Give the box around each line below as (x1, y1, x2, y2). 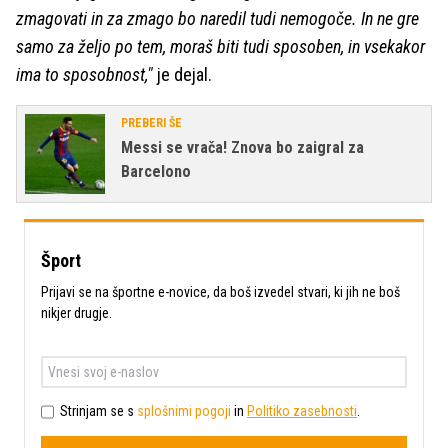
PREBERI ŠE (121, 115, 182, 130)
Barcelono (121, 161, 191, 181)
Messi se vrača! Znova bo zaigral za (121, 137, 364, 157)
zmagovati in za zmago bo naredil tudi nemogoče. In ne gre (16, 7, 419, 29)
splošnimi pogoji (137, 403, 231, 420)
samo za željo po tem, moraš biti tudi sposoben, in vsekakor (16, 35, 425, 57)
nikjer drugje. (41, 304, 112, 321)
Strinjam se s (60, 403, 137, 420)
